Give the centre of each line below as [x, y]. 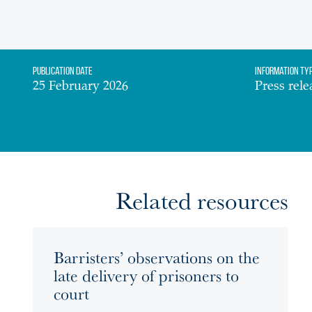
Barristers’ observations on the [157, 257]
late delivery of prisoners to [146, 275]
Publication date [63, 71]
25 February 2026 [80, 87]
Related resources [202, 200]
